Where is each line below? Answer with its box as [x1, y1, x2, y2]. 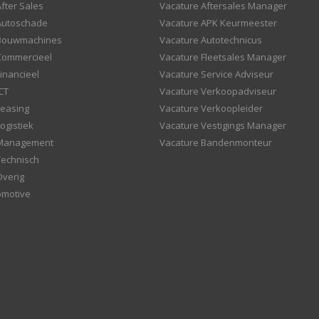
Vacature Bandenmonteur [159, 136, 272, 149]
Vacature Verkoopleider [159, 102, 263, 115]
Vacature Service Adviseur [159, 68, 273, 80]
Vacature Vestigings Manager [159, 119, 286, 132]
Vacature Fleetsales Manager [159, 51, 286, 63]
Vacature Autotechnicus [159, 33, 262, 46]
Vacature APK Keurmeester [159, 16, 277, 29]
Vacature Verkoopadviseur [159, 85, 276, 98]
